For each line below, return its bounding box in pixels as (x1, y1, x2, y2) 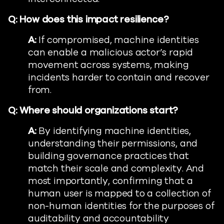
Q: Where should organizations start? (8, 104, 178, 117)
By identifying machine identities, (38, 124, 191, 137)
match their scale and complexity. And (28, 162, 204, 175)
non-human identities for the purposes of (28, 199, 214, 212)
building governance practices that (28, 149, 189, 162)
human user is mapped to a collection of (28, 187, 211, 200)
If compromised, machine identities (38, 33, 199, 46)
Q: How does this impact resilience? (8, 13, 168, 26)
